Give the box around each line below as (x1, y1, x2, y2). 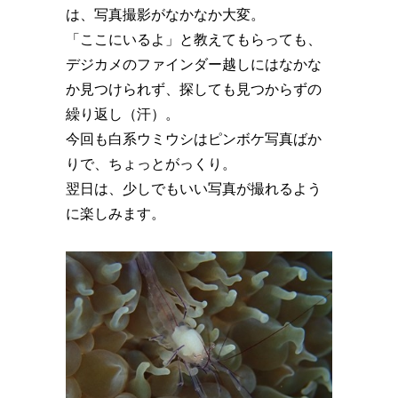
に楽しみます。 (66, 205, 165, 221)
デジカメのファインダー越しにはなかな (66, 56, 322, 72)
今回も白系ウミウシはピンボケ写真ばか (66, 131, 322, 147)
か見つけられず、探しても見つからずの (66, 81, 322, 97)
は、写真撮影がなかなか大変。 (66, 6, 265, 22)
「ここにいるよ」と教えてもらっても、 (66, 31, 322, 47)
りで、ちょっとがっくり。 (66, 155, 236, 171)
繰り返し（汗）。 (66, 106, 179, 122)
